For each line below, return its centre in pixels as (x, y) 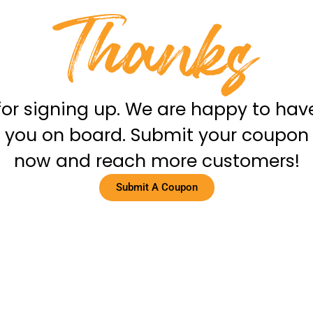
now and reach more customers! (156, 161)
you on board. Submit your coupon (156, 135)
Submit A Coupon (156, 187)
